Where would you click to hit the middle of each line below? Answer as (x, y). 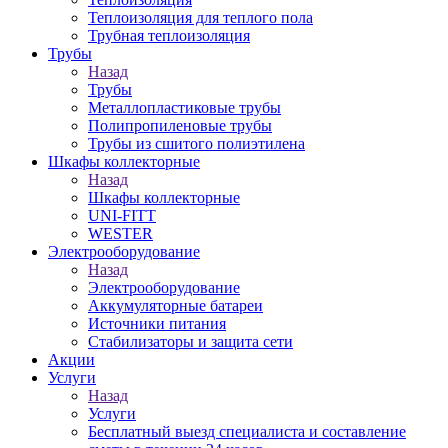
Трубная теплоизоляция (169, 35)
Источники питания (157, 323)
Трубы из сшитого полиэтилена (196, 143)
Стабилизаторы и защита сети (190, 341)
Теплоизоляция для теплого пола (200, 17)
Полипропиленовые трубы (180, 125)
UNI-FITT (122, 215)
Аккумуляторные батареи (175, 305)
